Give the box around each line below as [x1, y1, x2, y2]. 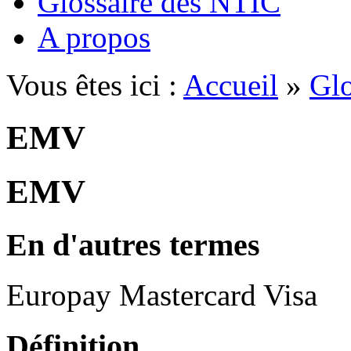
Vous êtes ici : [6, 67, 183, 102]
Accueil [183, 67, 278, 102]
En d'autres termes [6, 226, 260, 262]
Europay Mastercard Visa [6, 278, 317, 313]
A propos [38, 20, 150, 54]
